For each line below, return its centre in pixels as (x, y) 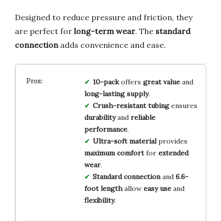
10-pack (106, 82)
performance (106, 129)
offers (131, 82)
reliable (143, 117)
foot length (103, 188)
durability (100, 117)
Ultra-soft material (124, 141)
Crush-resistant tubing (131, 105)
